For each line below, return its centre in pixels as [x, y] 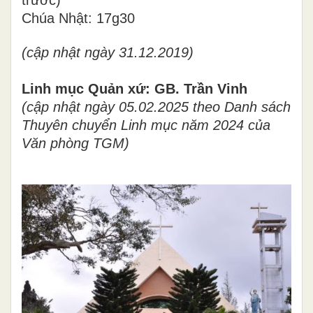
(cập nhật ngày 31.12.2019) [108, 53]
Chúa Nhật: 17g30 [78, 19]
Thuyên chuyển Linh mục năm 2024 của [146, 125]
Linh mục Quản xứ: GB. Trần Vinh [134, 89]
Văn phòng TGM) [75, 144]
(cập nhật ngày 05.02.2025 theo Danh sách [156, 107]
